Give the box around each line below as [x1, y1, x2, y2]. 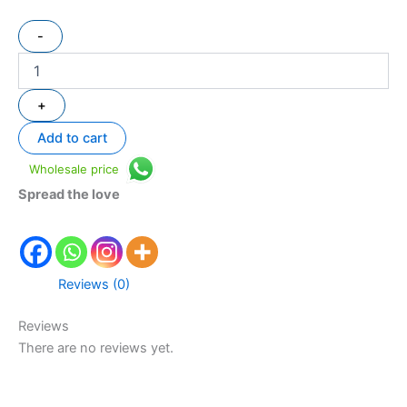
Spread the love [18, 185, 120, 203]
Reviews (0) [57, 275, 130, 293]
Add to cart [37, 129, 107, 146]
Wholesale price [29, 161, 119, 176]
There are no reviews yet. [18, 339, 174, 356]
